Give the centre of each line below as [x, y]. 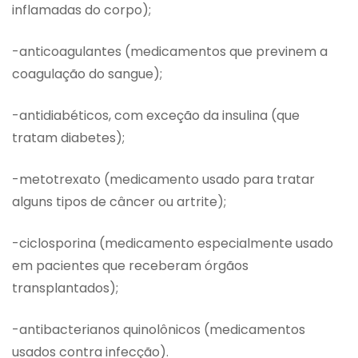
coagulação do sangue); [87, 74]
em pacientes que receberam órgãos [130, 266]
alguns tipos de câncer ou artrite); [119, 202]
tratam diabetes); [68, 138]
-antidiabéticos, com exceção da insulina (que [156, 116]
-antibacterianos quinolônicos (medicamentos [159, 330]
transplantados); [65, 288]
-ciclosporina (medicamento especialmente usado [173, 244]
